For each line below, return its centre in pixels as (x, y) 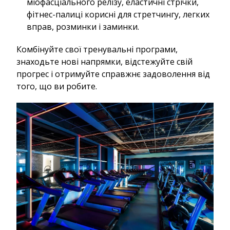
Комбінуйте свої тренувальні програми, (97, 49)
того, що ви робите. (57, 86)
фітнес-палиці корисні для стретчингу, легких (118, 14)
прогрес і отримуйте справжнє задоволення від (113, 74)
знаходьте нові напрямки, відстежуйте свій (104, 61)
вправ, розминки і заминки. (83, 26)
